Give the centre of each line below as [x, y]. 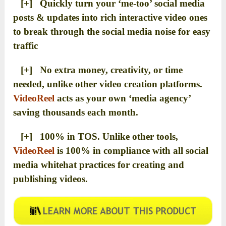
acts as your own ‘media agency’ [123, 98]
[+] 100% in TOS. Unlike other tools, [96, 136]
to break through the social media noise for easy [112, 31]
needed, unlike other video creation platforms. [108, 84]
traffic [26, 45]
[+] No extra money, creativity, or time [98, 70]
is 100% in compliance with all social [132, 150]
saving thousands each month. [76, 112]
